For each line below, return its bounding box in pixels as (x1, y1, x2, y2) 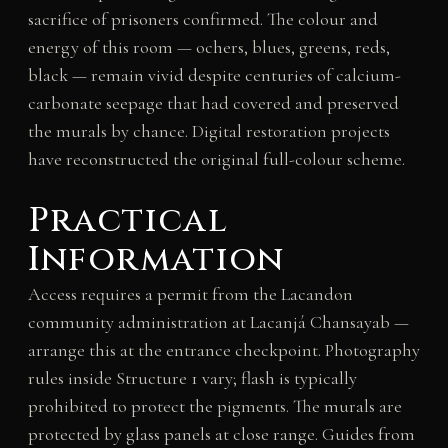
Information (27, 236, 285, 283)
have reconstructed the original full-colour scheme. (27, 147, 405, 170)
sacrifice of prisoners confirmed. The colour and (27, 7, 378, 30)
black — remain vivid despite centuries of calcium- (27, 63, 401, 86)
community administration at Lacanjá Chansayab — (27, 310, 409, 333)
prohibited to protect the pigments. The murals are (27, 394, 402, 417)
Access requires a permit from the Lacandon (27, 282, 353, 305)
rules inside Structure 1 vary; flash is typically (27, 366, 357, 389)
